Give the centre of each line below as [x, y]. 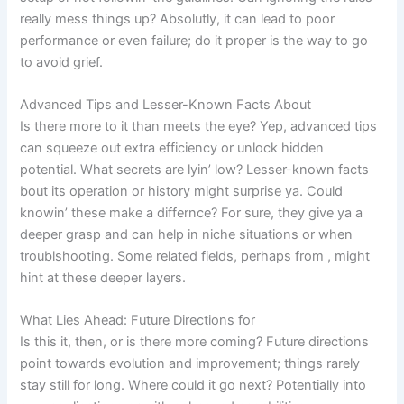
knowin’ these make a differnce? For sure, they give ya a [192, 213]
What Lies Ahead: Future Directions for [138, 321]
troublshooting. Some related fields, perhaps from [174, 257]
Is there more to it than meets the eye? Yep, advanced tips [199, 127]
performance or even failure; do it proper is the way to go [194, 40]
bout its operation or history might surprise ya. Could [182, 192]
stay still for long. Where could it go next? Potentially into [193, 386]
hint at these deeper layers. [103, 278]
